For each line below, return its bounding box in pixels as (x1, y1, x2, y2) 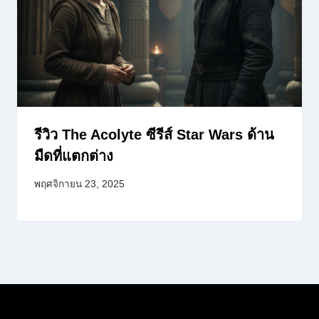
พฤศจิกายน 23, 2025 (34, 178, 125, 189)
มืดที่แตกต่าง (34, 148, 113, 164)
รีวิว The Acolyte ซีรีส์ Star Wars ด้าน (34, 127, 274, 143)
